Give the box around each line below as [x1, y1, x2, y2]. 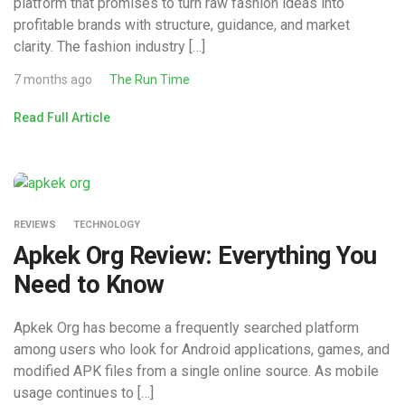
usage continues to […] [14, 383, 154, 401]
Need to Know [14, 269, 165, 299]
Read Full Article [14, 110, 110, 126]
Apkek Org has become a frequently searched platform [14, 318, 359, 336]
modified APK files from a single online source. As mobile [14, 362, 379, 380]
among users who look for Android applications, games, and [14, 340, 390, 358]
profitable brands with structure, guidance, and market [14, 16, 350, 34]
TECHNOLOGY [73, 218, 140, 231]
